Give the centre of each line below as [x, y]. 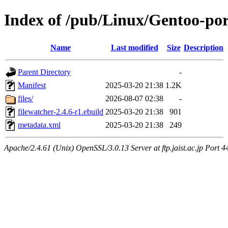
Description [204, 47]
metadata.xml [39, 125]
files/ [25, 98]
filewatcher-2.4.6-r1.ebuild [61, 111]
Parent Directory [44, 72]
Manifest [32, 85]
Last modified [134, 47]
